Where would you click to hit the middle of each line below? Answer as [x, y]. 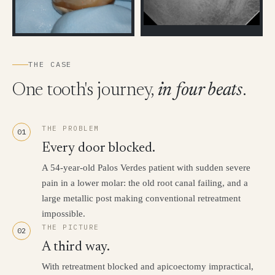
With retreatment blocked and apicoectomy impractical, [148, 267]
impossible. [64, 214]
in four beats [200, 91]
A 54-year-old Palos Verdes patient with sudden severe [146, 168]
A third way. [76, 248]
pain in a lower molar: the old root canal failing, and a [145, 183]
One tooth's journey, [85, 91]
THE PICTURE [71, 227]
